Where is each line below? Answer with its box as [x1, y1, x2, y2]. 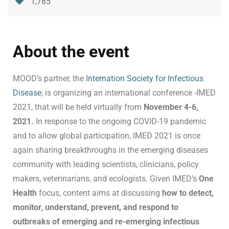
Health [13, 188, 37, 198]
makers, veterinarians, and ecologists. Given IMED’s [13, 174, 197, 184]
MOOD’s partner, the [13, 74, 84, 84]
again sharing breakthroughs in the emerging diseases [13, 145, 208, 155]
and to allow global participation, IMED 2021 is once [13, 131, 200, 141]
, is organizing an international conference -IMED [41, 88, 216, 98]
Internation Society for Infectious [84, 74, 203, 84]
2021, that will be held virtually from [13, 102, 144, 112]
